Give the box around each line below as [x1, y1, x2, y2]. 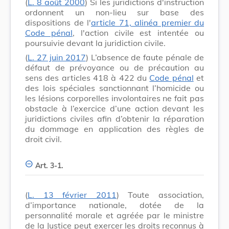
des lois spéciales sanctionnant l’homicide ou [25, 82, 204, 93]
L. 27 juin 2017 [28, 52, 86, 62]
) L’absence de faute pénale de [85, 52, 204, 62]
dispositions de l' [25, 17, 91, 28]
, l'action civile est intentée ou [72, 27, 204, 38]
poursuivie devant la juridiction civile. [25, 37, 166, 48]
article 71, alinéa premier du [91, 17, 204, 28]
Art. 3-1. [35, 161, 63, 170]
